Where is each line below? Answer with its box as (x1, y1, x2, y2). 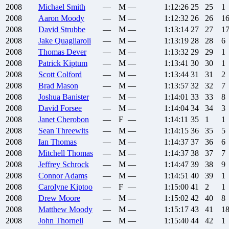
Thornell (56, 216, 83, 225)
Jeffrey (38, 160, 60, 169)
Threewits (56, 126, 88, 135)
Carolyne (38, 182, 68, 192)
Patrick (38, 59, 61, 68)
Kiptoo (70, 182, 93, 192)
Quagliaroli (55, 36, 91, 45)
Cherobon (57, 115, 89, 124)
